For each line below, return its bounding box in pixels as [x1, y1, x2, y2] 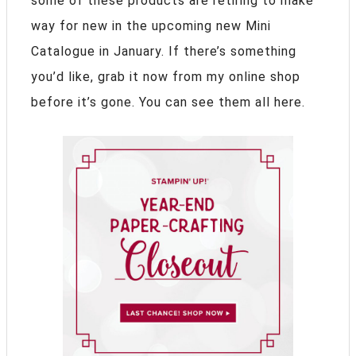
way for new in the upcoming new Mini [31, 17, 271, 33]
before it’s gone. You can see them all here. [31, 94, 305, 110]
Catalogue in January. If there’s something [31, 43, 296, 59]
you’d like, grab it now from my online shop [31, 68, 300, 84]
